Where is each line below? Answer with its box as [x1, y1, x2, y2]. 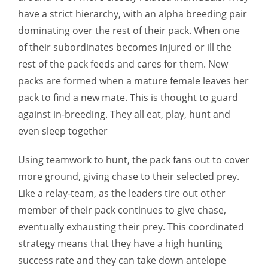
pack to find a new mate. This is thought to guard [18, 91, 238, 104]
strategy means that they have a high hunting [18, 237, 223, 250]
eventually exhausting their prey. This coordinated [18, 220, 244, 233]
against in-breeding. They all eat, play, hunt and [18, 108, 230, 121]
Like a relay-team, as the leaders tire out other [18, 187, 226, 200]
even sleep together [18, 124, 108, 138]
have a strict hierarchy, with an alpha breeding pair [18, 7, 247, 20]
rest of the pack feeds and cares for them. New [18, 57, 228, 71]
